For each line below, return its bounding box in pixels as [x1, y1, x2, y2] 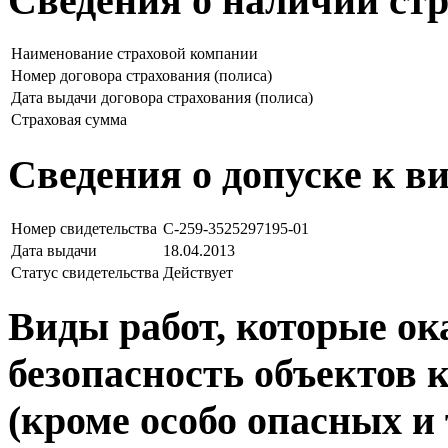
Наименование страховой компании [11, 45, 258, 63]
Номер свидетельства [11, 219, 157, 237]
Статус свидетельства [11, 263, 159, 281]
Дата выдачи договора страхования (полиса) [11, 89, 313, 107]
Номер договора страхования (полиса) [11, 67, 272, 85]
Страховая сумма [11, 111, 127, 129]
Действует [163, 263, 233, 281]
